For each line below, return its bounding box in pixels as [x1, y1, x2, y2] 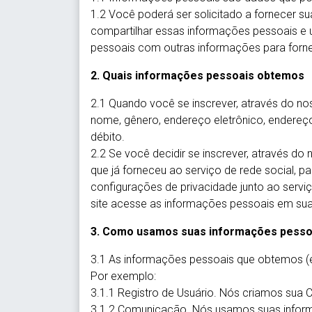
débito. [91, 130, 125, 143]
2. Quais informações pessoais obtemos [91, 69, 304, 82]
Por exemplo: [91, 270, 156, 283]
